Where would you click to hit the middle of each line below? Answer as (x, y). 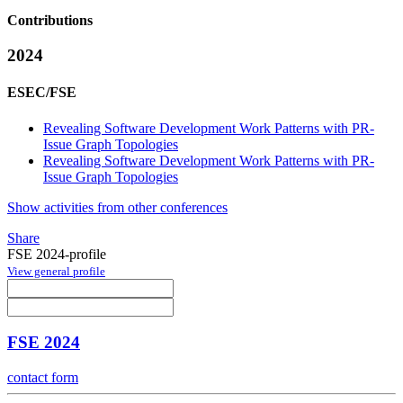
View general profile (56, 271)
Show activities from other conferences (117, 207)
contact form (43, 378)
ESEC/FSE (42, 93)
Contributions (50, 21)
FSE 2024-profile (57, 254)
